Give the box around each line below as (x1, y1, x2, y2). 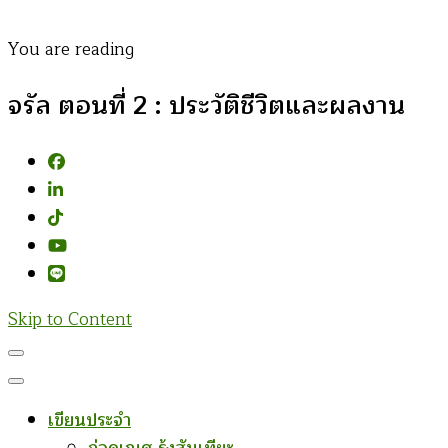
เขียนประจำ (48, 406, 131, 436)
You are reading (8, 35, 134, 64)
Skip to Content (8, 305, 132, 335)
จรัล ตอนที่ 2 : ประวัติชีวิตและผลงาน (8, 85, 405, 128)
